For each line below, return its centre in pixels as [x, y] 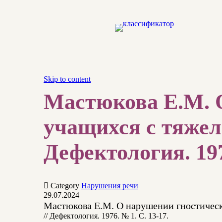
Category [66, 185]
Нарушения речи [110, 185]
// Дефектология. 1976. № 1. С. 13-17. [106, 216]
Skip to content [67, 79]
